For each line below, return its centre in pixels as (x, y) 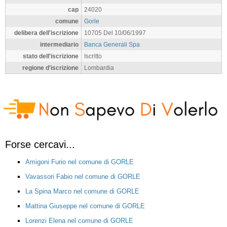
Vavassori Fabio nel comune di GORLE (83, 176)
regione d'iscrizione (50, 68)
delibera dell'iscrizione (46, 33)
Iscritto (93, 56)
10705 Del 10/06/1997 (115, 33)
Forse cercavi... (40, 144)
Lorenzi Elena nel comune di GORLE (79, 220)
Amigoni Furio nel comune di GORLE (80, 162)
